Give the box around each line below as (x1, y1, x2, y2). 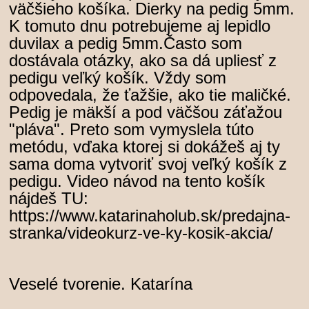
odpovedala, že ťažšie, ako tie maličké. (9, 86, 292, 105)
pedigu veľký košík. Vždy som (9, 68, 227, 88)
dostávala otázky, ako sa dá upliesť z (9, 51, 277, 70)
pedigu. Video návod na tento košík (9, 172, 266, 191)
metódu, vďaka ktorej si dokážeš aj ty (9, 137, 281, 157)
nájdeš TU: (9, 189, 89, 208)
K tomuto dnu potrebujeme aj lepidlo (9, 17, 271, 36)
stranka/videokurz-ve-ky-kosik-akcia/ (9, 223, 274, 243)
